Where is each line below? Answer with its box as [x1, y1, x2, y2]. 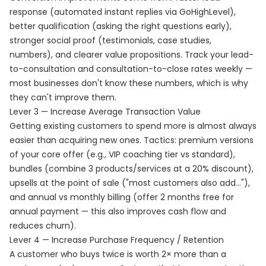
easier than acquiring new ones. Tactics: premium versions [9, 134, 254, 146]
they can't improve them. [9, 91, 116, 103]
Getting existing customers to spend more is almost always [9, 120, 256, 132]
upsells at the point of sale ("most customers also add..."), [9, 177, 250, 189]
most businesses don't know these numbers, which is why [9, 77, 248, 89]
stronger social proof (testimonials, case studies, [9, 34, 211, 46]
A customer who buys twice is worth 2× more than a [9, 248, 226, 260]
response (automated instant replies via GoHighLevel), [9, 6, 236, 18]
